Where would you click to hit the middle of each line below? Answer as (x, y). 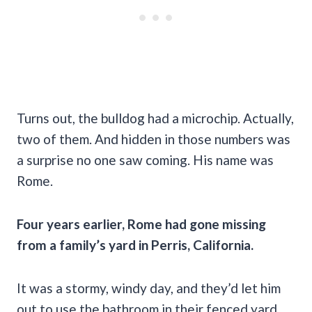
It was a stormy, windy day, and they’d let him (149, 288)
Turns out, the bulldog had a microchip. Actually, (155, 118)
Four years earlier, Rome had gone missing (141, 224)
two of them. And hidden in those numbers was (154, 139)
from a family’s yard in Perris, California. (135, 245)
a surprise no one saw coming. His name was (145, 160)
